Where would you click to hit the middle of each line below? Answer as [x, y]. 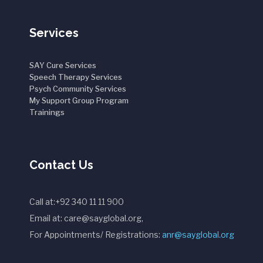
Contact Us [61, 165]
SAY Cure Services [63, 65]
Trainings [47, 112]
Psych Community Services [78, 89]
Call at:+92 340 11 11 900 [77, 202]
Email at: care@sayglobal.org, [86, 218]
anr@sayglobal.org [198, 235]
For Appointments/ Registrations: [96, 235]
